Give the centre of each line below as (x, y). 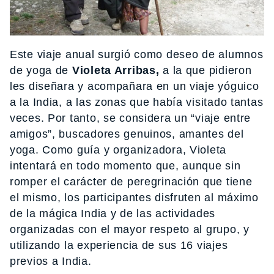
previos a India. (51, 261)
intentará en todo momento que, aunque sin (125, 166)
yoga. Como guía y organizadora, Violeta (118, 150)
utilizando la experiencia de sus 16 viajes (119, 246)
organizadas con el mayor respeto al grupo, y (130, 230)
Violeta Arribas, (116, 71)
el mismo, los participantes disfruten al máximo (134, 198)
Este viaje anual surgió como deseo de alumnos (137, 55)
